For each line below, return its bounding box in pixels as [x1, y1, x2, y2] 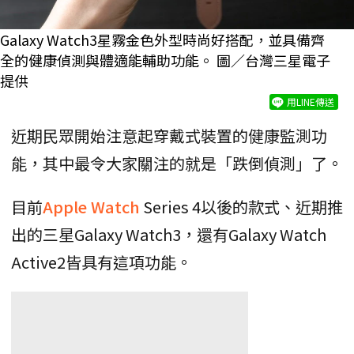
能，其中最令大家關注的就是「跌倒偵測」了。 [11, 152, 343, 175]
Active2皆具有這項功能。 [11, 250, 192, 274]
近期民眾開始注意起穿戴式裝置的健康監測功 [11, 124, 327, 148]
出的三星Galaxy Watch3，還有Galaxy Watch [11, 223, 326, 247]
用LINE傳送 [287, 95, 334, 109]
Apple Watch [43, 195, 140, 219]
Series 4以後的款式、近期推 [143, 195, 343, 219]
